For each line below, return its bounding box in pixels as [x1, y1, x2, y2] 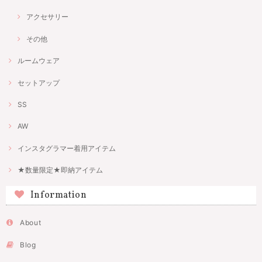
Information [30, 189, 87, 202]
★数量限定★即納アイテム [18, 166, 103, 175]
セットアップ [18, 78, 60, 87]
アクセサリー [26, 12, 68, 22]
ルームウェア [18, 56, 60, 65]
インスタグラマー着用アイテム [18, 143, 116, 153]
